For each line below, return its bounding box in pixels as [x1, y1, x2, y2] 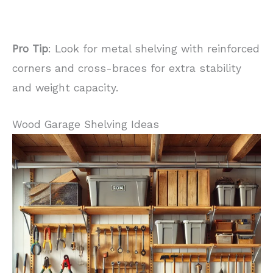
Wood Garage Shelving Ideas [12, 118, 159, 130]
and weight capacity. [12, 81, 118, 94]
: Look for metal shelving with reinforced [48, 42, 260, 55]
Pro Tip [12, 42, 48, 55]
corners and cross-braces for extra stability [12, 62, 241, 74]
